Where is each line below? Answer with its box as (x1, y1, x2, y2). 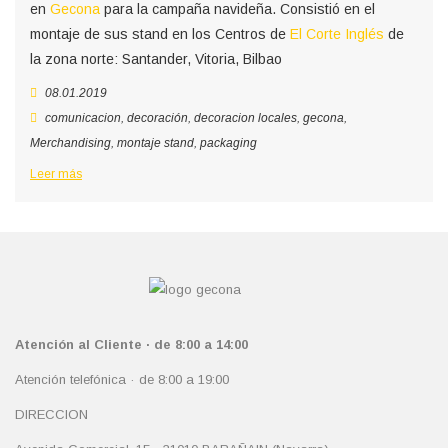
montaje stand (117, 136, 194, 150)
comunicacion (45, 111, 121, 125)
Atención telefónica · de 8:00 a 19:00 (15, 372, 229, 387)
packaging (200, 136, 257, 150)
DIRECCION (15, 407, 88, 422)
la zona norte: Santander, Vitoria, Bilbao (30, 51, 282, 67)
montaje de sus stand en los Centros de (30, 26, 290, 42)
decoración (127, 111, 188, 125)
